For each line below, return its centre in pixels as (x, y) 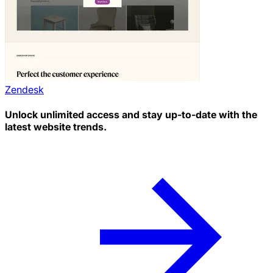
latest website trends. (56, 127)
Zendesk (24, 89)
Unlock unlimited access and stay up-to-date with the (131, 115)
